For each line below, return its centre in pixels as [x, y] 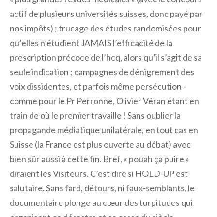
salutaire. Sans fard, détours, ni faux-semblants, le [102, 188]
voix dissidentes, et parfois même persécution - [98, 86]
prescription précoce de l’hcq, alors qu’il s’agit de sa [106, 57]
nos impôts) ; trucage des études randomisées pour [105, 28]
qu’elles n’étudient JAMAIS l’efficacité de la [91, 43]
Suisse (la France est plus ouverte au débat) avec [100, 144]
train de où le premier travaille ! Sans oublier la [95, 115]
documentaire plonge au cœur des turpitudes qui [101, 202]
